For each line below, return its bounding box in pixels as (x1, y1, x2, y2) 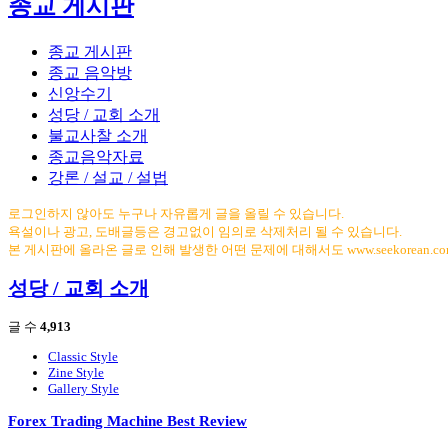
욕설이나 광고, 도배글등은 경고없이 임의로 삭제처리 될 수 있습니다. (8, 223, 402, 239)
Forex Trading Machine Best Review (8, 412, 247, 430)
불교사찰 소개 (48, 126, 148, 144)
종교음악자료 (48, 147, 144, 165)
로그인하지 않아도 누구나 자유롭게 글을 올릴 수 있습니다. (8, 205, 344, 221)
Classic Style (48, 349, 118, 365)
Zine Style (48, 365, 104, 381)
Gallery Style (48, 381, 119, 397)
